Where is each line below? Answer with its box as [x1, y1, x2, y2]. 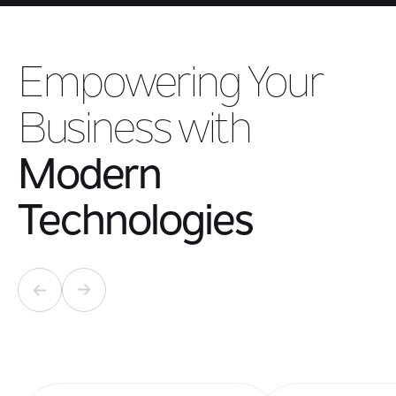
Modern [18, 156, 161, 199]
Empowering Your [18, 65, 324, 107]
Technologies [18, 202, 253, 245]
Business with [18, 110, 251, 153]
